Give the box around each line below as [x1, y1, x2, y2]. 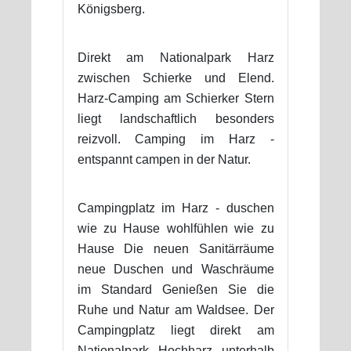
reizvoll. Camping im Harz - [77, 132, 274, 147]
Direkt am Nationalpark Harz [77, 51, 274, 65]
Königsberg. [77, 2, 145, 16]
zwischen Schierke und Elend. [77, 71, 274, 85]
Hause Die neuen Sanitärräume [77, 242, 274, 256]
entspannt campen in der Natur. [77, 153, 251, 167]
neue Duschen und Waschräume [77, 262, 274, 277]
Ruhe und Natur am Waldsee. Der [77, 303, 274, 317]
